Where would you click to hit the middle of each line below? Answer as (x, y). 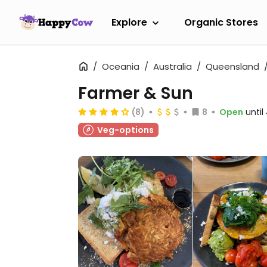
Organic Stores (221, 22)
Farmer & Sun (136, 93)
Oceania (121, 66)
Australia (173, 66)
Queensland (232, 66)
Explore (129, 22)
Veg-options (125, 130)
